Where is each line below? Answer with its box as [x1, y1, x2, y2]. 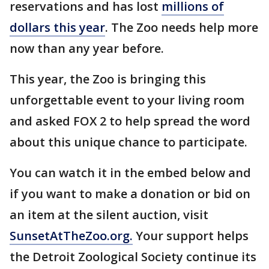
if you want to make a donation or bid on [10, 186, 250, 202]
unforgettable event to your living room [10, 92, 244, 109]
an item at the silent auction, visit [10, 207, 208, 223]
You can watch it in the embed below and [10, 165, 251, 181]
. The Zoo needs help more [105, 19, 258, 36]
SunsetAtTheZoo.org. [10, 228, 133, 244]
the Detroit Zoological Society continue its [10, 249, 256, 265]
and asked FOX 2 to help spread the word [10, 113, 250, 130]
